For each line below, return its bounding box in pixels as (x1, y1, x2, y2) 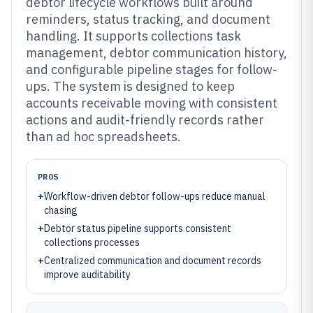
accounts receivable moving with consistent (26, 95, 277, 111)
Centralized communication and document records (44, 254, 261, 267)
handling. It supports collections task (26, 28, 241, 44)
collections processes (44, 236, 140, 249)
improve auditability (44, 268, 131, 281)
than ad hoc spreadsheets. (26, 129, 181, 145)
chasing (44, 204, 78, 217)
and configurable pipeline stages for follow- (26, 61, 277, 78)
